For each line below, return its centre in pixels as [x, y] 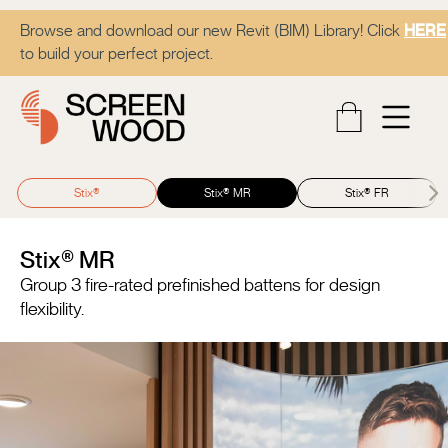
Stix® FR [367, 193]
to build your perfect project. [116, 54]
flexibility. [52, 309]
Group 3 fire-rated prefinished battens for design [200, 285]
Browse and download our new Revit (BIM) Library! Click [212, 31]
